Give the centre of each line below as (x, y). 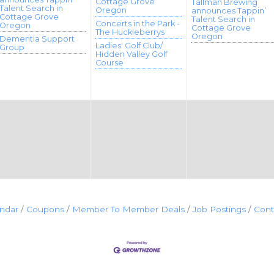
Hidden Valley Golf (131, 54)
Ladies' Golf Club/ (129, 46)
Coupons (45, 209)
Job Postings (219, 209)
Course (109, 63)
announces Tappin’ (229, 11)
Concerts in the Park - (138, 24)
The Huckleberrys (130, 32)
